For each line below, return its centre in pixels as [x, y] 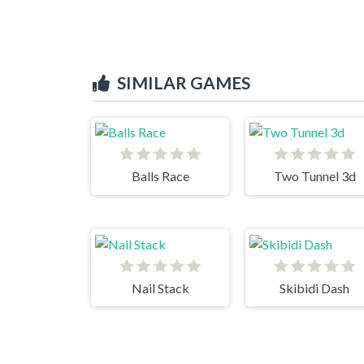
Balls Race [160, 176]
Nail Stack [160, 288]
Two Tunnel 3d [314, 176]
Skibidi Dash [314, 288]
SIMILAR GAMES [184, 82]
